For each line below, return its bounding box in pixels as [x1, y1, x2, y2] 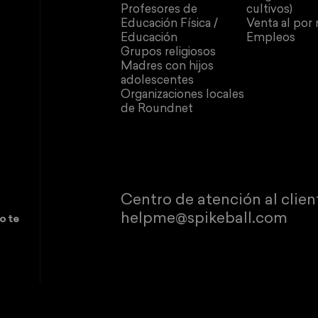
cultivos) [246, 4, 293, 16]
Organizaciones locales [121, 89, 245, 102]
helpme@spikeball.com [121, 211, 288, 226]
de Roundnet [121, 104, 194, 116]
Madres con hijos [121, 61, 214, 73]
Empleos [246, 33, 296, 45]
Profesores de [121, 4, 198, 16]
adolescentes [121, 75, 194, 87]
